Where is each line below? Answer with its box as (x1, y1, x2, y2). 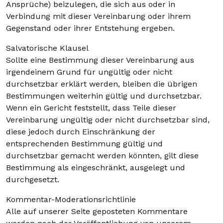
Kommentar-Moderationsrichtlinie (6, 195, 136, 204)
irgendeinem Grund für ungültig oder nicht (6, 67, 172, 77)
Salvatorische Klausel (6, 43, 89, 53)
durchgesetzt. (6, 175, 59, 184)
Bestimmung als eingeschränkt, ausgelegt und (6, 163, 185, 172)
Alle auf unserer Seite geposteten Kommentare (6, 207, 188, 216)
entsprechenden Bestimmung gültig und (6, 139, 163, 148)
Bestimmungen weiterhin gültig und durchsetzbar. (6, 91, 202, 101)
